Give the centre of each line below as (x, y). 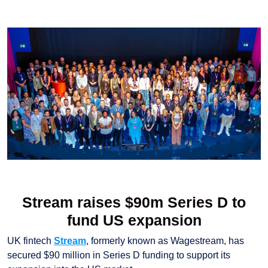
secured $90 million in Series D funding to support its (119, 255)
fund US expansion (134, 220)
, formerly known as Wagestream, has (165, 241)
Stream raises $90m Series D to (134, 202)
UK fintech (31, 241)
